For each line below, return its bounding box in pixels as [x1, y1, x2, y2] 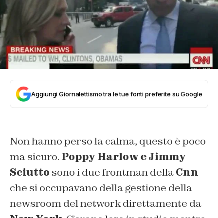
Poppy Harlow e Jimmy [61, 150, 186, 163]
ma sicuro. [10, 150, 61, 163]
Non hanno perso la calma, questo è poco [10, 135, 206, 148]
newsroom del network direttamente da [10, 197, 201, 210]
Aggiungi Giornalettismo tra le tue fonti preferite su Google [31, 90, 202, 98]
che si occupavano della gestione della [10, 182, 192, 195]
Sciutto [10, 166, 50, 179]
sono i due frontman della [50, 166, 176, 179]
